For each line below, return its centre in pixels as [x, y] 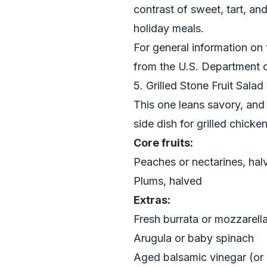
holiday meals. [169, 28]
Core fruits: [163, 143]
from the [156, 66]
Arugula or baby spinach [194, 238]
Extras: [152, 200]
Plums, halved [168, 181]
